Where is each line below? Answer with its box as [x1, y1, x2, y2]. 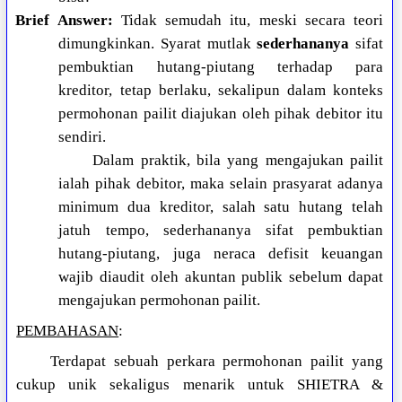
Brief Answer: [15, 12, 113, 30]
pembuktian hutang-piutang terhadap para [58, 58, 383, 76]
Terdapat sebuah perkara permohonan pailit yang [49, 353, 383, 371]
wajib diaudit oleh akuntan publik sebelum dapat [58, 268, 383, 286]
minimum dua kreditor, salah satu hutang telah [58, 198, 383, 216]
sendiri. [58, 128, 107, 146]
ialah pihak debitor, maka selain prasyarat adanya [58, 175, 383, 193]
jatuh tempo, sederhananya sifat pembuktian [58, 222, 383, 240]
